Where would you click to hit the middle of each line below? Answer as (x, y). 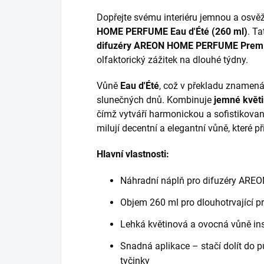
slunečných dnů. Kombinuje (155, 100)
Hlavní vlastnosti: (133, 154)
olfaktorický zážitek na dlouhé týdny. (172, 60)
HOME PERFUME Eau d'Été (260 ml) (172, 32)
